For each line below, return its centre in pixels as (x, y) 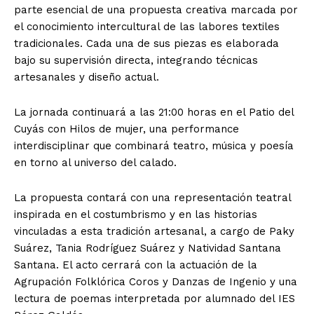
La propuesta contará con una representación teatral (152, 197)
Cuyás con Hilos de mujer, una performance (127, 129)
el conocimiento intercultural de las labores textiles (147, 26)
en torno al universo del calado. (95, 162)
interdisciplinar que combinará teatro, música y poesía (154, 145)
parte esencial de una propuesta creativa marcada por (156, 9)
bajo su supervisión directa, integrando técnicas (136, 60)
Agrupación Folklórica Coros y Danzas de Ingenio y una (156, 281)
